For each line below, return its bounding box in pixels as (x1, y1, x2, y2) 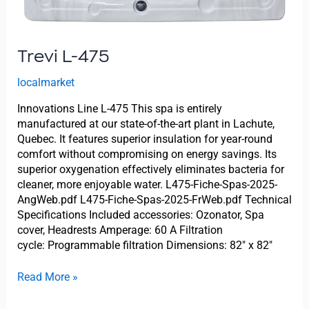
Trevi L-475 (17, 48, 109, 65)
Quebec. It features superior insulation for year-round (17, 132, 272, 146)
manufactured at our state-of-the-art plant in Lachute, (17, 117, 275, 131)
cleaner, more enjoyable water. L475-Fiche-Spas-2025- (17, 178, 277, 192)
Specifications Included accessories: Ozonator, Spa (17, 208, 264, 222)
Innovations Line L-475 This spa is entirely (17, 102, 222, 116)
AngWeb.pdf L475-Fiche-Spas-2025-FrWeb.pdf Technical (17, 193, 292, 207)
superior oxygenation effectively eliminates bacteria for (17, 163, 284, 177)
